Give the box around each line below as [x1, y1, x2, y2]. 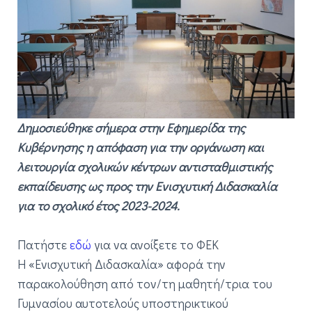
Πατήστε [17, 236, 70, 253]
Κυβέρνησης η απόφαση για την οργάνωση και [17, 139, 264, 155]
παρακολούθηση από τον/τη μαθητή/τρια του [17, 275, 272, 292]
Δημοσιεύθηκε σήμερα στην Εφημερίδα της [17, 119, 245, 136]
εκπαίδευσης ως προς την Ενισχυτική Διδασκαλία [17, 178, 277, 194]
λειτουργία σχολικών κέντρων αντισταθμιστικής [17, 158, 272, 175]
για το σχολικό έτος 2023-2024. [17, 197, 180, 214]
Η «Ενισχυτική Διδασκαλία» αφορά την [17, 256, 226, 272]
